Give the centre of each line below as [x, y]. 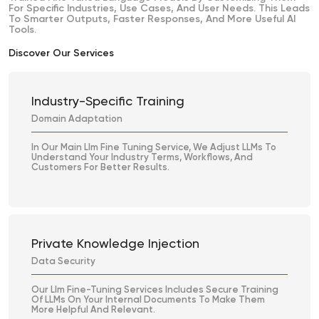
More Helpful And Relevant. [93, 310]
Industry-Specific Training [108, 102]
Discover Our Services [61, 54]
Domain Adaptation [77, 120]
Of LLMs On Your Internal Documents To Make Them [148, 300]
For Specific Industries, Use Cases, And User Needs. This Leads [159, 9]
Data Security [63, 262]
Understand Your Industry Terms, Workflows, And [142, 158]
